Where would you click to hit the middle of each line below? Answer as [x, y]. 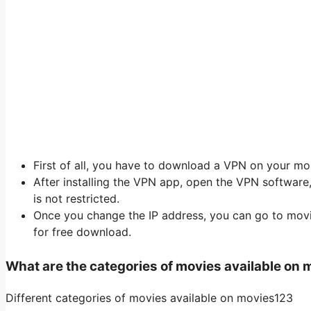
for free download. [82, 232]
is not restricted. [76, 199]
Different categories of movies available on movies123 [149, 297]
